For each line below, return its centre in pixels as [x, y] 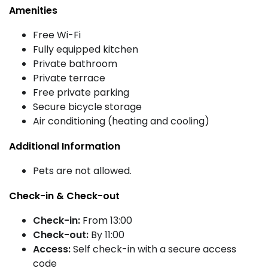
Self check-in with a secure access [153, 249]
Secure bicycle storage [87, 107]
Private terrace [69, 78]
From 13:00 [106, 220]
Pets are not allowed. [82, 171]
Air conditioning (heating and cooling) [121, 121]
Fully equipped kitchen [86, 49]
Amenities [33, 10]
